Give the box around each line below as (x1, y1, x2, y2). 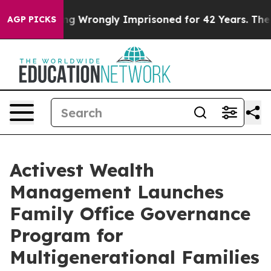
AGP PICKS (7, 14, 56, 25)
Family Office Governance (10, 202, 250, 225)
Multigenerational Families (10, 246, 260, 269)
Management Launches (10, 180, 224, 203)
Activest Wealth (10, 158, 154, 181)
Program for (10, 224, 123, 247)
